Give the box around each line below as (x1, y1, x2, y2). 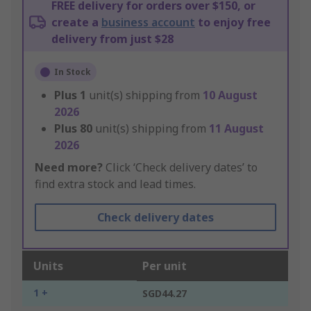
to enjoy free (195, 15, 271, 31)
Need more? (35, 160, 103, 176)
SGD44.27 (142, 287, 187, 301)
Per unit (142, 258, 187, 274)
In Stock (54, 66, 91, 78)
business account (101, 15, 195, 31)
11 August (209, 121, 264, 137)
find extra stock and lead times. (35, 176, 196, 192)
